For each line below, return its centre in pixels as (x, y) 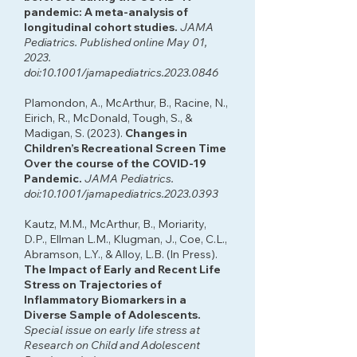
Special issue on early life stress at (112, 330)
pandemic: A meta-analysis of (106, 12)
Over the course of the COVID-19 (115, 163)
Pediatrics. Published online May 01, (116, 42)
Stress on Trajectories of (93, 284)
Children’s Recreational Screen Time (125, 148)
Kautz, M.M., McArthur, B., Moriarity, (115, 224)
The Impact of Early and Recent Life (122, 269)
